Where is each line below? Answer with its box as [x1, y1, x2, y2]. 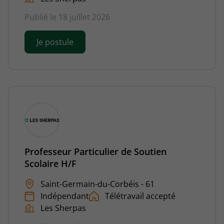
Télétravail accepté [105, 190, 175, 201]
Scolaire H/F [24, 157, 76, 170]
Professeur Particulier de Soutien [24, 145, 166, 158]
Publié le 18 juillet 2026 [24, 11, 110, 23]
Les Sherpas [40, 202, 86, 213]
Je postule [36, 36, 73, 48]
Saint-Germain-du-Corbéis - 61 [40, 178, 154, 190]
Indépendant [40, 190, 89, 201]
